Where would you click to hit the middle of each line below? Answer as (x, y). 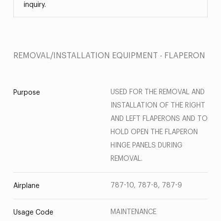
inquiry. (35, 5)
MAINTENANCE (133, 212)
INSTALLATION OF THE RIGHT (158, 106)
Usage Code (33, 213)
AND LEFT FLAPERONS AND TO (159, 119)
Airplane (26, 186)
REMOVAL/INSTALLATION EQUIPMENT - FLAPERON (109, 56)
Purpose (26, 93)
